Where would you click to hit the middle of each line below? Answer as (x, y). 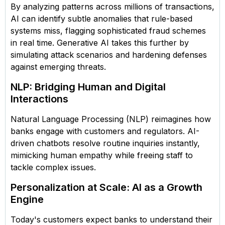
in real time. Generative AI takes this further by (100, 42)
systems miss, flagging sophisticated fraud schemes (108, 30)
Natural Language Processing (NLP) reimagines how (111, 119)
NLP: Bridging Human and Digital (88, 87)
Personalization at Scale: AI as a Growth (106, 187)
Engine (27, 199)
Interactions (39, 99)
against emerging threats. (60, 67)
